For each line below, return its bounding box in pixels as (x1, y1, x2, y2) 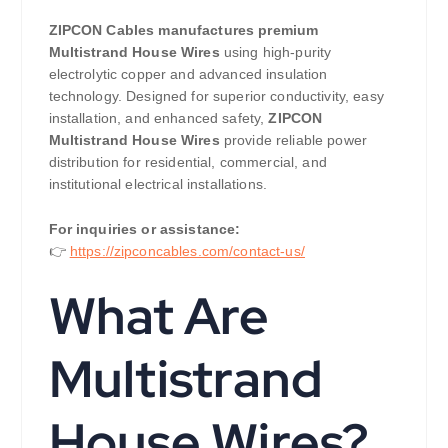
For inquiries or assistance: (48, 220, 241, 237)
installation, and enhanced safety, (48, 109, 269, 126)
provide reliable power (219, 131, 367, 148)
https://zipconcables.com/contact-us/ (69, 242, 305, 259)
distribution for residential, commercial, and (48, 153, 327, 170)
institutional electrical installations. (48, 175, 267, 192)
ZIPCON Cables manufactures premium (48, 21, 319, 38)
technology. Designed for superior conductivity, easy (48, 87, 384, 104)
